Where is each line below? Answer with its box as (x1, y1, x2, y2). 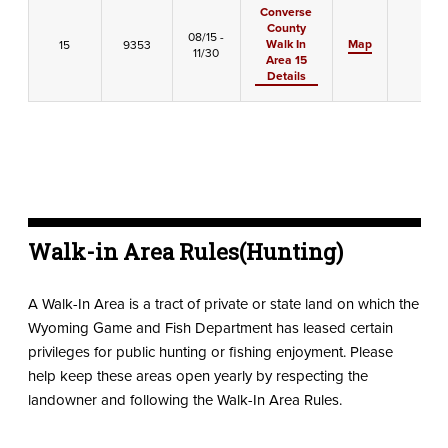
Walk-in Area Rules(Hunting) (27, 236, 343, 266)
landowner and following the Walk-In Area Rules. (27, 388, 342, 411)
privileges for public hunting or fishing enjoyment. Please (27, 340, 393, 363)
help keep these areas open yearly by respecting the (27, 364, 368, 387)
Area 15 (265, 50, 307, 69)
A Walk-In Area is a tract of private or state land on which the (27, 292, 419, 315)
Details (266, 66, 306, 85)
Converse (260, 2, 312, 21)
